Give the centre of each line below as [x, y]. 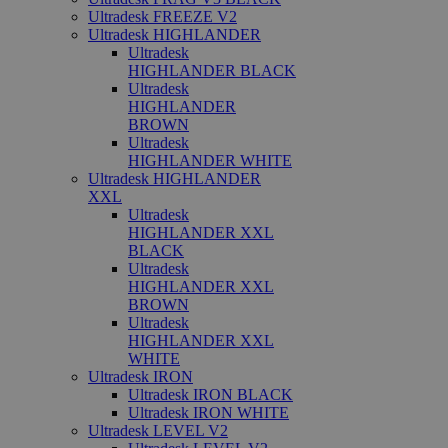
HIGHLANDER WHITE [210, 160]
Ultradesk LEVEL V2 [158, 430]
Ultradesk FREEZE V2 [162, 16]
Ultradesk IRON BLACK [210, 394]
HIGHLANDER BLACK [212, 70]
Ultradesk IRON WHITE [208, 412]
